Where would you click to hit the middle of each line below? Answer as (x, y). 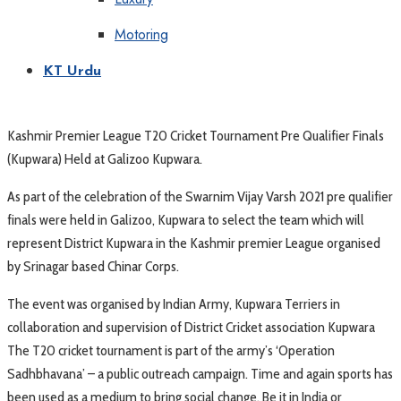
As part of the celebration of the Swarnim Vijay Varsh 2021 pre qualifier (200, 196)
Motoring (141, 34)
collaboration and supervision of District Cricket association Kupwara (191, 327)
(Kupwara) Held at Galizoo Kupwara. (105, 158)
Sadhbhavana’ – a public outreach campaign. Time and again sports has (200, 373)
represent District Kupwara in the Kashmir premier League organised (194, 243)
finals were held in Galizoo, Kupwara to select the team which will (186, 219)
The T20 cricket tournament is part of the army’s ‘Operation (171, 350)
